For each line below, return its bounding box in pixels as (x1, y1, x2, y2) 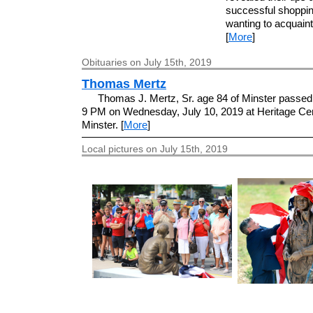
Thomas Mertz (82, 77, 166, 92)
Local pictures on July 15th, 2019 (82, 143, 228, 154)
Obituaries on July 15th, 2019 (82, 57, 212, 68)
